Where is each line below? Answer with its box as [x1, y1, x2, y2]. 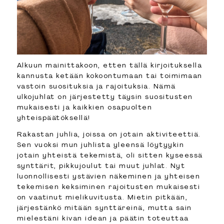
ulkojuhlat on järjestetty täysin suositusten [16, 92, 193, 101]
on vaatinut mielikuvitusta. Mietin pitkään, [16, 192, 188, 202]
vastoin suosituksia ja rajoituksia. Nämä [16, 81, 176, 91]
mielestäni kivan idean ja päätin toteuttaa [16, 213, 189, 223]
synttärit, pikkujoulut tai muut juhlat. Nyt [16, 161, 185, 170]
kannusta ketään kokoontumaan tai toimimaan [16, 71, 202, 80]
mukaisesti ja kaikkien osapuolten [16, 102, 152, 112]
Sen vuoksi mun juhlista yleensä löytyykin [16, 140, 184, 149]
